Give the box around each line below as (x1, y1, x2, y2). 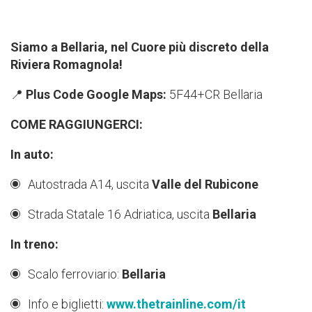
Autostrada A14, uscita (28, 177, 152, 192)
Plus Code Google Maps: (26, 87, 166, 102)
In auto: (10, 147, 54, 162)
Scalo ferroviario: (28, 267, 122, 282)
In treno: (10, 237, 58, 252)
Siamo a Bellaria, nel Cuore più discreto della (10, 40, 269, 55)
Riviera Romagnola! (10, 57, 123, 72)
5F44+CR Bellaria (166, 87, 263, 102)
